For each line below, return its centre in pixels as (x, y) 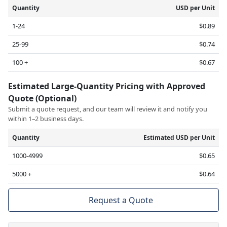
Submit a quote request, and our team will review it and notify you (108, 109)
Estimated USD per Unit (179, 138)
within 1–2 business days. (46, 119)
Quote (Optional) (43, 99)
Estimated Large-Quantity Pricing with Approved (107, 86)
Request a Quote (121, 200)
